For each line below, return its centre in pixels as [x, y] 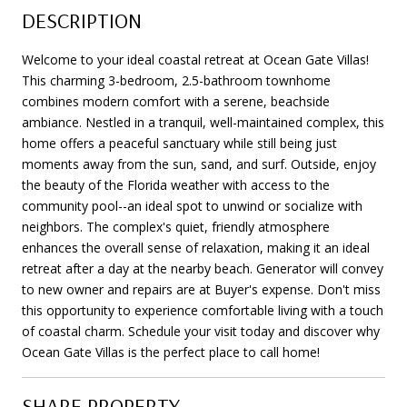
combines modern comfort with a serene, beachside [176, 101]
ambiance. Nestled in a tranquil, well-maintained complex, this [203, 122]
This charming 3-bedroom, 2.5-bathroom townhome [176, 80]
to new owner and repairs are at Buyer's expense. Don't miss [201, 289]
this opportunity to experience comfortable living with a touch [203, 310]
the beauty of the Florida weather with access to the [176, 184]
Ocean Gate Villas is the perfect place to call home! [171, 352]
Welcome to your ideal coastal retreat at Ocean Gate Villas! [195, 59]
